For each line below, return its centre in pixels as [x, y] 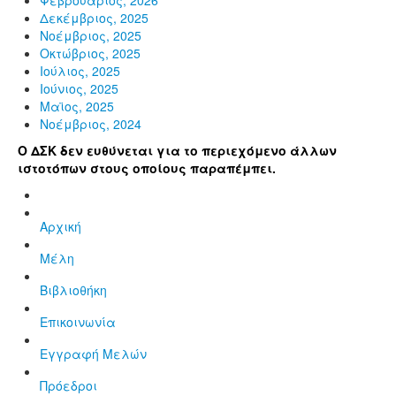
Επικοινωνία [78, 321]
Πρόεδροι [69, 385]
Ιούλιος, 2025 [80, 70]
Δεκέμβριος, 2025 [94, 17]
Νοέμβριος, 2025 [91, 35]
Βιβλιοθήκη [73, 289]
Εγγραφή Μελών [93, 353]
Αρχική [61, 226]
